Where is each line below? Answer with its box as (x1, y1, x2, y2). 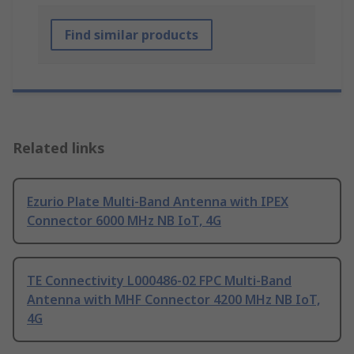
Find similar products (65, 26, 198, 44)
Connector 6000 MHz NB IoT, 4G (27, 212, 221, 230)
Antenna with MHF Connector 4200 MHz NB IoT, (27, 291, 320, 309)
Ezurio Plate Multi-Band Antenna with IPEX (27, 193, 288, 211)
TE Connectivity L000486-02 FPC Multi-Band (27, 272, 292, 290)
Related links (13, 138, 105, 158)
